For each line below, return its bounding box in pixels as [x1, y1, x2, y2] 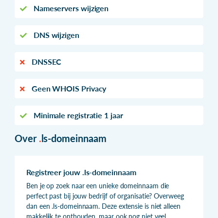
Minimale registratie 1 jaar [31, 110, 123, 120]
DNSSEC [29, 56, 62, 66]
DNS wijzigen [31, 30, 79, 39]
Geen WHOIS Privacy [29, 83, 107, 93]
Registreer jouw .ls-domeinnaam [26, 167, 136, 177]
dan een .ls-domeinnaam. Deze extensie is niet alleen [26, 201, 181, 210]
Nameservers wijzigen [31, 3, 109, 13]
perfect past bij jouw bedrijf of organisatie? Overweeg [26, 191, 184, 200]
